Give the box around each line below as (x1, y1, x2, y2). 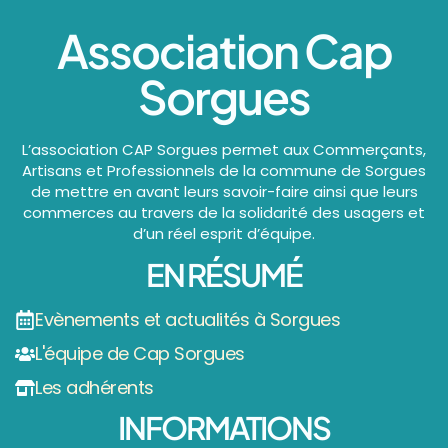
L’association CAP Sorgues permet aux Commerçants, (22, 138, 426, 160)
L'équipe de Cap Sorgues (35, 340, 245, 366)
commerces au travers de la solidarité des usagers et (23, 201, 425, 223)
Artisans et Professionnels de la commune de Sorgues (22, 159, 426, 181)
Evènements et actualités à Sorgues (35, 306, 340, 332)
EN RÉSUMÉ (146, 254, 302, 294)
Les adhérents (35, 374, 154, 400)
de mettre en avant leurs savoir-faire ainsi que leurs (30, 180, 418, 202)
